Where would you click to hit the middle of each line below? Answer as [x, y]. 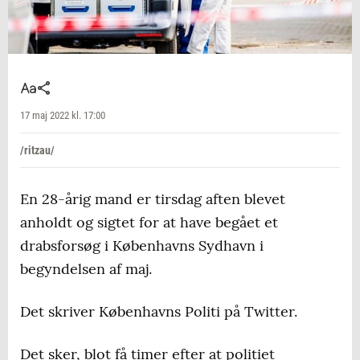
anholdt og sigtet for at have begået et [149, 223]
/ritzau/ [37, 151]
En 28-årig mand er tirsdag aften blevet [153, 199]
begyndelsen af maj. [86, 269]
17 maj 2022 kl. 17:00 [63, 116]
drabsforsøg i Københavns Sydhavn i [142, 246]
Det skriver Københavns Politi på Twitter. [159, 312]
